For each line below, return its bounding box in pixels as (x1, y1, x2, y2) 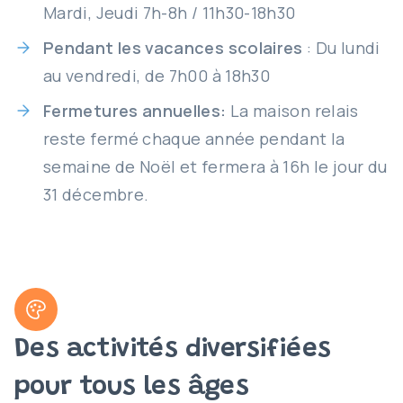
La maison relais (226, 100, 359, 121)
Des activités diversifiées (14, 336, 331, 363)
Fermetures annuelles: (43, 100, 227, 121)
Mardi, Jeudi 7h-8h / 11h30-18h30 (43, 2, 296, 23)
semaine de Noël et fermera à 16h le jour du (43, 156, 388, 177)
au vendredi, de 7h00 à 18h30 (43, 65, 271, 86)
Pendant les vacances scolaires (43, 37, 303, 58)
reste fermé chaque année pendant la (43, 128, 345, 149)
